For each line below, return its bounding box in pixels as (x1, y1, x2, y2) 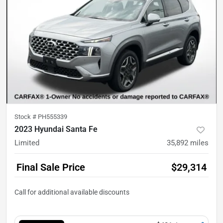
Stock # (14, 112, 38, 120)
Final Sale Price (16, 161, 85, 173)
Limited (14, 138, 39, 147)
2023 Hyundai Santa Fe (14, 124, 98, 134)
